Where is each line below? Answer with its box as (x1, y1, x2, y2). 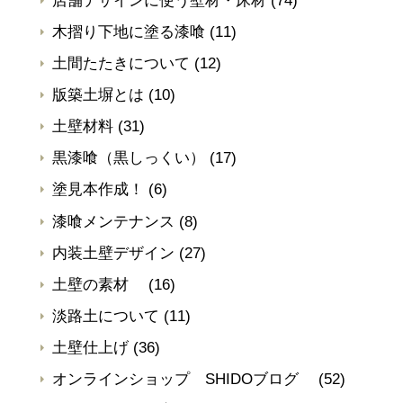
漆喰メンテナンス (52, 212, 175, 230)
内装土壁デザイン (52, 244, 175, 262)
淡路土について (52, 307, 159, 325)
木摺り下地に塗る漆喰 (52, 23, 205, 41)
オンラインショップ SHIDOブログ (52, 370, 314, 388)
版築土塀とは (52, 86, 144, 104)
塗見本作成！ (52, 181, 144, 199)
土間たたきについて (52, 55, 190, 73)
